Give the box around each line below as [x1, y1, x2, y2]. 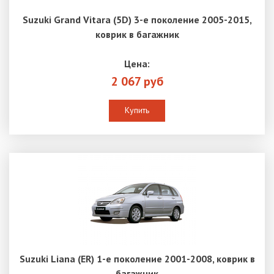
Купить [125, 104, 149, 116]
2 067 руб [111, 73, 163, 89]
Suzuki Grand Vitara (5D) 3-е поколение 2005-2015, [22, 13, 252, 26]
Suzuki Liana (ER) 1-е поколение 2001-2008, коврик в [19, 252, 255, 265]
